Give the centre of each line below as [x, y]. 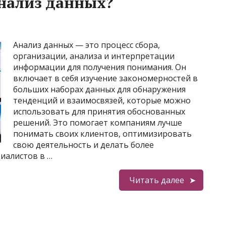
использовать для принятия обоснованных [99, 111]
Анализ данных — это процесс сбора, [87, 45]
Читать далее [156, 180]
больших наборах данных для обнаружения [99, 89]
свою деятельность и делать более [83, 145]
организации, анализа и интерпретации [94, 56]
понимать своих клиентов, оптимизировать [102, 134]
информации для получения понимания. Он [100, 67]
